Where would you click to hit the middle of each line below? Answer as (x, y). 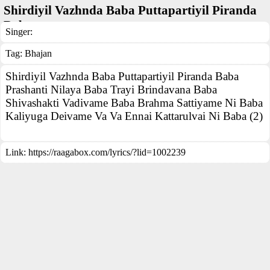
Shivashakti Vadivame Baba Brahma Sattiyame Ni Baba (134, 103)
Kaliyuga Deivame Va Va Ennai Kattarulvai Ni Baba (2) (134, 116)
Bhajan (38, 53)
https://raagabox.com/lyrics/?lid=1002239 (107, 152)
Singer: (19, 32)
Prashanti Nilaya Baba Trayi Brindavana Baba (111, 89)
